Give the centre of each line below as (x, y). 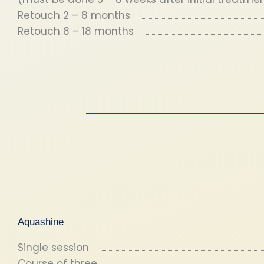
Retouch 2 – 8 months (74, 15)
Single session (53, 247)
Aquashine (41, 222)
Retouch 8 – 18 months (76, 31)
